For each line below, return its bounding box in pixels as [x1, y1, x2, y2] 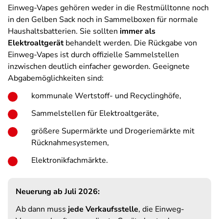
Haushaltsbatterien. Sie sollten [8, 26, 120, 37]
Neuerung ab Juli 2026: [16, 186, 102, 197]
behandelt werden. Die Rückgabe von [64, 38, 197, 48]
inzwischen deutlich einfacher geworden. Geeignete [8, 61, 190, 72]
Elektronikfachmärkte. [31, 155, 108, 166]
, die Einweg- [138, 204, 184, 215]
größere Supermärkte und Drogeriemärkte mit [31, 126, 195, 136]
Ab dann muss [16, 204, 68, 215]
